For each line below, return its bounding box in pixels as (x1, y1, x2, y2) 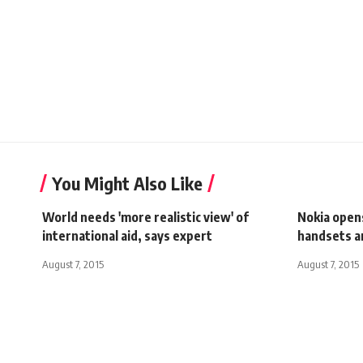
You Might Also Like (52, 171, 203, 194)
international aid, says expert (42, 227, 212, 244)
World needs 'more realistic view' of (42, 208, 249, 225)
